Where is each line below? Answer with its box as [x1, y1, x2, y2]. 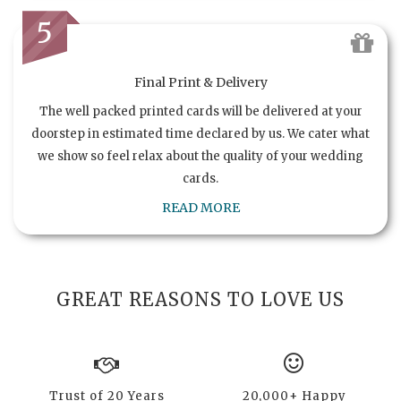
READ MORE [161, 200, 240, 217]
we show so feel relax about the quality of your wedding [38, 149, 363, 165]
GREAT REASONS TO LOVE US [56, 288, 345, 311]
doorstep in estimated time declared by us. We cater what [31, 126, 370, 142]
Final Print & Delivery [133, 74, 268, 91]
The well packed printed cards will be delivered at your [38, 104, 363, 120]
